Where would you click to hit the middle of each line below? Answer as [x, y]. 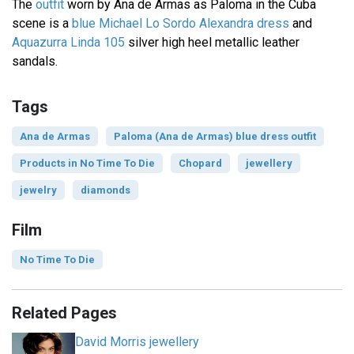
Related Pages [64, 313]
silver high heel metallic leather [212, 43]
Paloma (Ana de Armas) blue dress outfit [215, 137]
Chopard [200, 164]
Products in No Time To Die [87, 164]
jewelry [38, 190]
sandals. [35, 62]
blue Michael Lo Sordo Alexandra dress [181, 24]
